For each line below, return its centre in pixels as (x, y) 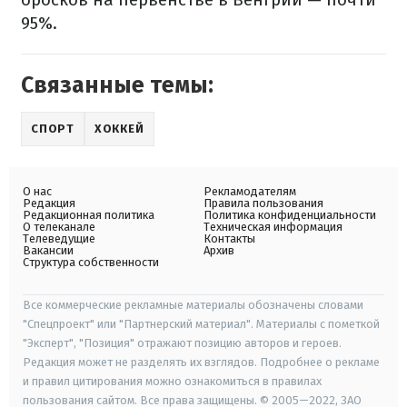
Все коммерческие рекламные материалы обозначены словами (193, 305)
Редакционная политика (89, 215)
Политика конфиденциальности (290, 215)
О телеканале (59, 227)
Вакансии (48, 251)
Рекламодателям (250, 192)
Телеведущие (59, 239)
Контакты (229, 239)
